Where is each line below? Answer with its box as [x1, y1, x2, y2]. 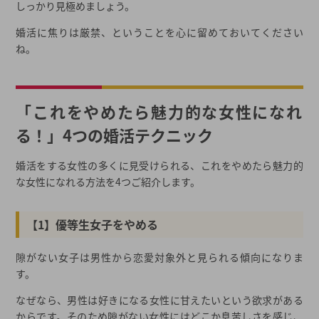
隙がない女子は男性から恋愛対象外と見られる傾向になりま [16, 250, 303, 265]
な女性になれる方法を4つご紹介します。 [16, 174, 201, 189]
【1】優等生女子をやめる [26, 216, 159, 234]
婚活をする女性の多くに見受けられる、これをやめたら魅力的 [16, 158, 303, 173]
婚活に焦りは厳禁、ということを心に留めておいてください [16, 25, 303, 40]
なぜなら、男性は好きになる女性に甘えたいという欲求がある [16, 293, 303, 308]
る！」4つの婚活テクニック [16, 123, 214, 147]
